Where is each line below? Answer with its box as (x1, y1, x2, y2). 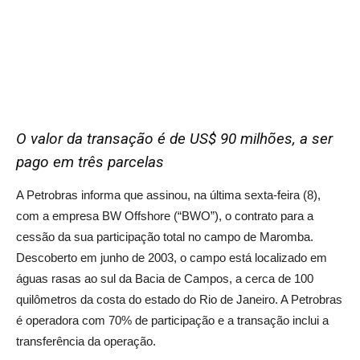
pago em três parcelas (16, 152, 164, 171)
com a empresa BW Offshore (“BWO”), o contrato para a (16, 208, 313, 223)
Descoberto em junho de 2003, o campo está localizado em (16, 250, 327, 264)
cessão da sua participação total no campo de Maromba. (16, 229, 313, 243)
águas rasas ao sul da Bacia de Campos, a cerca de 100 (16, 271, 313, 285)
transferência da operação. (16, 333, 156, 348)
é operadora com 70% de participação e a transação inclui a (16, 313, 329, 327)
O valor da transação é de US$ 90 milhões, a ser (16, 129, 333, 148)
